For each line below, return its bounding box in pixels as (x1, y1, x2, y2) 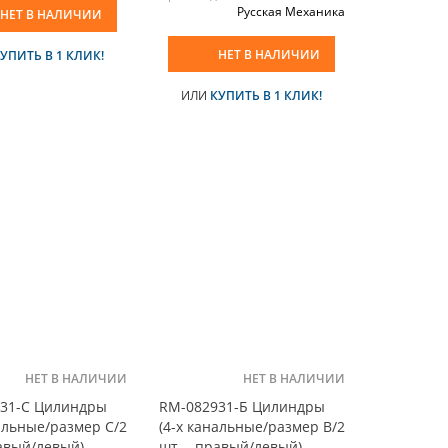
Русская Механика (237, 2, 345, 20)
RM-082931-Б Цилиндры (158, 396, 325, 416)
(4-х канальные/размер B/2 (158, 416, 345, 436)
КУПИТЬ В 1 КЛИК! (210, 86, 323, 104)
